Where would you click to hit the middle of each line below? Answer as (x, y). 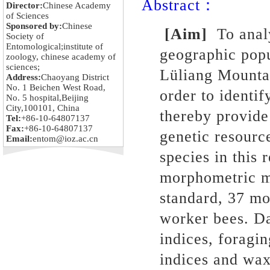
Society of (25, 36)
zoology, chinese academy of (61, 57)
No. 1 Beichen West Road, (56, 87)
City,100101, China (43, 108)
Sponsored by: (34, 26)
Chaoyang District (75, 77)
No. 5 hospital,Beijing (47, 98)
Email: (19, 139)
